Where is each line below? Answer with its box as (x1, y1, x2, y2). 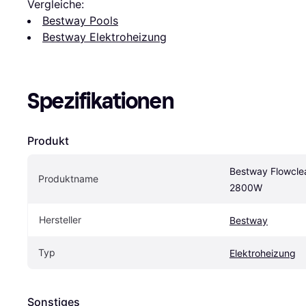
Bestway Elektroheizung (42, 29, 167, 44)
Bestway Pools (42, 13, 118, 27)
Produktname (38, 172, 98, 184)
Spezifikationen (27, 87, 174, 114)
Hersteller (39, 213, 81, 225)
